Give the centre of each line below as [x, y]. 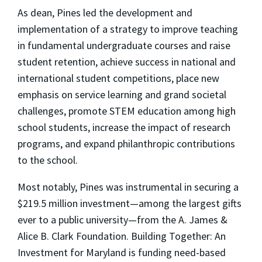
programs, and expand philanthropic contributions [126, 143]
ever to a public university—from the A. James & [123, 219]
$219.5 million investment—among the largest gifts [130, 203]
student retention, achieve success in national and [127, 61]
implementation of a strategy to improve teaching [128, 29]
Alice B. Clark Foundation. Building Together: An [122, 236]
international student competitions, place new [118, 78]
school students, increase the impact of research [124, 127]
